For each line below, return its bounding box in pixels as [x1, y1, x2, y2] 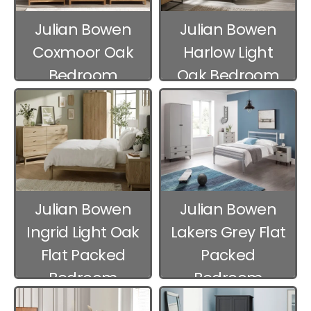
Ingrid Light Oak [26, 221, 140, 243]
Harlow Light [183, 41, 274, 63]
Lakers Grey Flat [170, 221, 286, 243]
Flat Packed [40, 244, 126, 266]
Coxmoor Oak [33, 41, 133, 63]
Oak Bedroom [177, 64, 279, 86]
